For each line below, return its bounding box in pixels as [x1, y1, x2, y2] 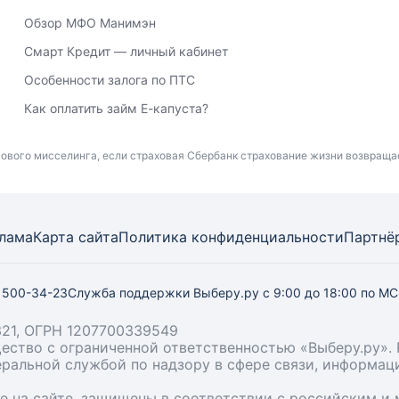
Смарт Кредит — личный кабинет [23, 44, 228, 59]
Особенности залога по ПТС [23, 72, 195, 87]
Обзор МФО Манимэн [23, 15, 156, 30]
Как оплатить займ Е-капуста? [23, 101, 208, 116]
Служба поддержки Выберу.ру [68, 285, 263, 300]
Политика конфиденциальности [118, 228, 344, 246]
